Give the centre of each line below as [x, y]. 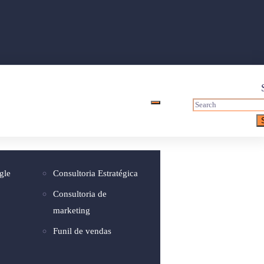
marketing [72, 210]
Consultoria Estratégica [96, 173]
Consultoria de [80, 194]
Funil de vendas [82, 231]
